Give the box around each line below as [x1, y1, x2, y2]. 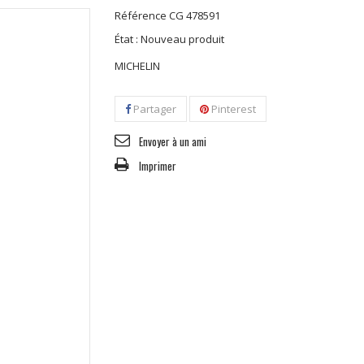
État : [114, 31, 138, 46]
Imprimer [138, 157, 176, 174]
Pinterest [208, 101, 256, 116]
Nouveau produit [140, 31, 224, 46]
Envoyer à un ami [138, 132, 206, 149]
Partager [130, 101, 176, 116]
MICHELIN [114, 58, 160, 73]
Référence [114, 7, 167, 23]
